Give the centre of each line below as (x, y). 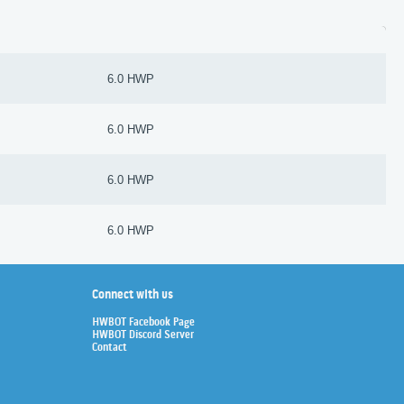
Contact (110, 348)
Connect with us (133, 295)
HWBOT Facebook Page (143, 322)
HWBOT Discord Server (143, 335)
